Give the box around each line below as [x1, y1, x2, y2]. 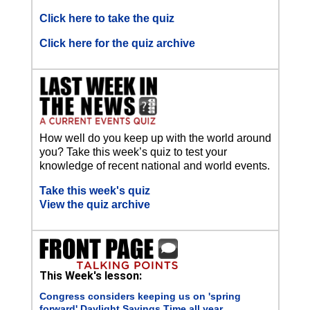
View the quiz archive [39, 198, 150, 210]
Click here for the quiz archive [39, 37, 195, 50]
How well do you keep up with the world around [39, 131, 271, 144]
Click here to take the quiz [39, 12, 174, 25]
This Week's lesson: [39, 268, 142, 282]
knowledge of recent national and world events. [39, 159, 270, 172]
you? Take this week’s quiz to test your [39, 145, 227, 158]
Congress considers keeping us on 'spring [39, 290, 241, 302]
